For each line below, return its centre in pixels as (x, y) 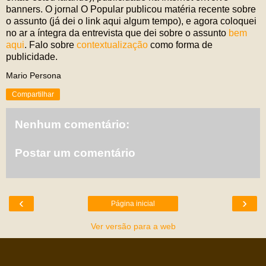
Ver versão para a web (133, 227)
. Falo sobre (50, 45)
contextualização (113, 45)
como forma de (181, 45)
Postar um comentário (75, 153)
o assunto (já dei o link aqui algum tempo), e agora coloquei (131, 21)
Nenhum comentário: (72, 125)
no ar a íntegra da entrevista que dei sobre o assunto (117, 33)
